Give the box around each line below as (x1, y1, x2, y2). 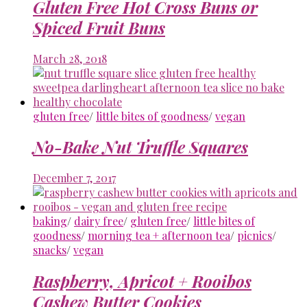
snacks (33, 243, 66, 258)
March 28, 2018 (33, 51, 107, 66)
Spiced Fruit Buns (33, 16, 165, 38)
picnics (237, 228, 272, 243)
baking (33, 214, 67, 229)
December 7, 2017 (33, 171, 116, 186)
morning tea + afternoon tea (88, 228, 230, 243)
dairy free (74, 214, 123, 229)
